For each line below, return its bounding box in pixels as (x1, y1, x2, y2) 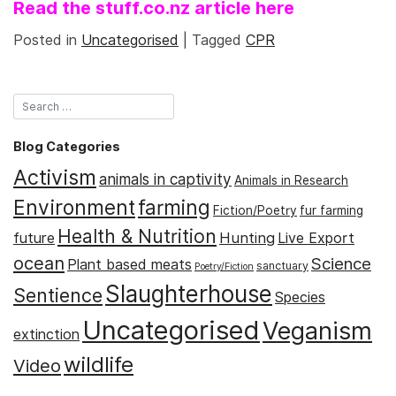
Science (311, 253, 371, 273)
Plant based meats (67, 255, 192, 273)
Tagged (192, 32, 246, 49)
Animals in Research (234, 172, 348, 187)
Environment (13, 194, 135, 219)
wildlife (64, 351, 133, 377)
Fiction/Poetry (213, 202, 297, 217)
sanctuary (256, 258, 308, 272)
